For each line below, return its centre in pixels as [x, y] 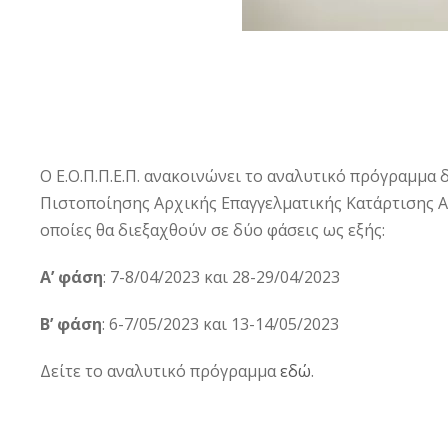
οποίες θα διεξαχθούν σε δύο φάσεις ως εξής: [212, 230]
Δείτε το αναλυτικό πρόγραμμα [160, 371]
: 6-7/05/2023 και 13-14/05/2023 [220, 324]
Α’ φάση [71, 277]
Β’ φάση [71, 324]
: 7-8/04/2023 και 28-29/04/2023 [221, 277]
